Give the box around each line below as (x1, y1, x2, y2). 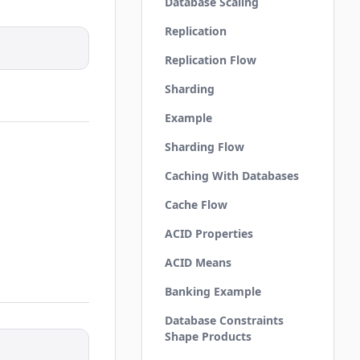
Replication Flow (165, 52, 256, 67)
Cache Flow (165, 197, 227, 212)
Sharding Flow (165, 139, 244, 154)
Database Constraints (165, 313, 284, 328)
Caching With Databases (165, 168, 299, 183)
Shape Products (165, 329, 252, 344)
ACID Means (165, 255, 231, 270)
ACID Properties (165, 226, 253, 241)
